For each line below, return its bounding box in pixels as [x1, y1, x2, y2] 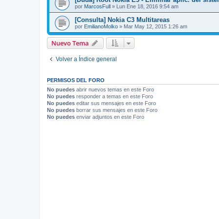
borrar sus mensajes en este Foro [75, 107, 157, 113]
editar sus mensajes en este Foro [75, 100, 156, 106]
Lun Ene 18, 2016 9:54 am [116, 3, 178, 9]
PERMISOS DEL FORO [47, 77, 105, 83]
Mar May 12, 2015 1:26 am [124, 23, 187, 29]
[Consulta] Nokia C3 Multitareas [75, 16, 170, 23]
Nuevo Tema [51, 38, 89, 47]
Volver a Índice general [56, 55, 117, 63]
